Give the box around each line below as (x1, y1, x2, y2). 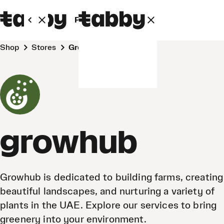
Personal (74, 16, 107, 24)
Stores (36, 43, 56, 51)
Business (123, 16, 156, 24)
